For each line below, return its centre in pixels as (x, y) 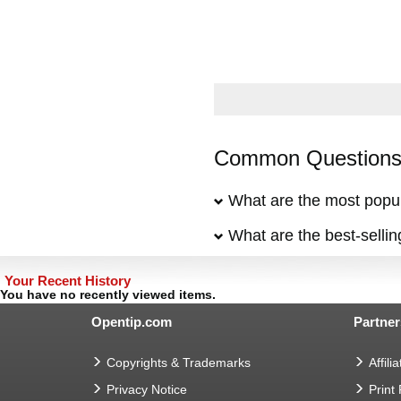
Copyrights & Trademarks (179, 363)
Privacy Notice (147, 389)
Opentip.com (132, 322)
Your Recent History (68, 281)
